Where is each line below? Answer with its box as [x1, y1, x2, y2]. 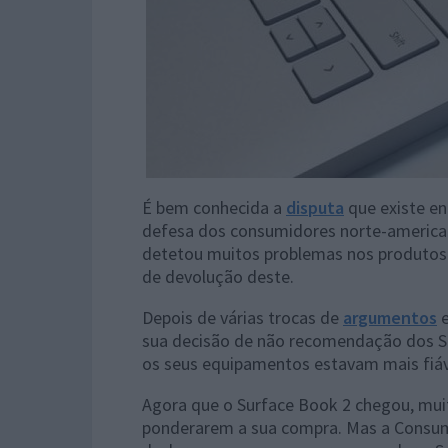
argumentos [343, 306, 437, 329]
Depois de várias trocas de [142, 306, 343, 329]
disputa [286, 196, 344, 219]
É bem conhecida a [142, 196, 286, 219]
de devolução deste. [142, 265, 294, 288]
